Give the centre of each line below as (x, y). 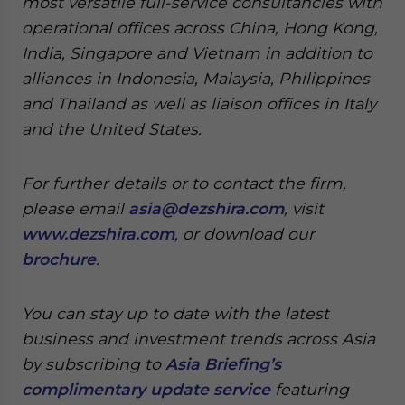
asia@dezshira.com (206, 208)
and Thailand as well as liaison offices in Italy (199, 104)
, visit (304, 208)
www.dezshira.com (98, 234)
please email (75, 208)
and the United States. (112, 129)
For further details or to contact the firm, (184, 183)
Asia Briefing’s (223, 364)
